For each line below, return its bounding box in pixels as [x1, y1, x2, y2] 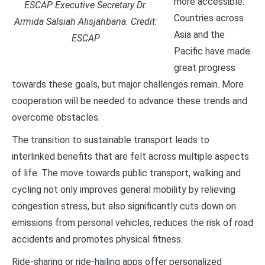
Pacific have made [174, 45, 250, 57]
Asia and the [174, 28, 225, 40]
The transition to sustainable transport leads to [12, 134, 209, 146]
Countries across [174, 12, 244, 24]
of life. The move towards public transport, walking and [12, 167, 241, 179]
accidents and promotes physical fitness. [12, 233, 183, 245]
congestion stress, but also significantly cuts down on [12, 200, 236, 212]
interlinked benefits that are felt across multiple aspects [12, 150, 249, 162]
